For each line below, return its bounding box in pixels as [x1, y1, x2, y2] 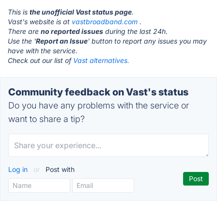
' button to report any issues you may [88, 37, 207, 45]
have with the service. [8, 46, 77, 55]
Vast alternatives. [73, 56, 129, 64]
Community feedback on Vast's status [8, 86, 188, 98]
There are [8, 27, 41, 35]
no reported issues [41, 27, 103, 35]
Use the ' [8, 37, 36, 45]
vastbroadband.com [72, 17, 138, 26]
